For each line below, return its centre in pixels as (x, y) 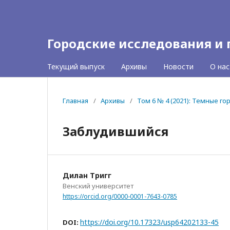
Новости (178, 66)
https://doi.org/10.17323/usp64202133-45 (149, 222)
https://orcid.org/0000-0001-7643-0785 (120, 196)
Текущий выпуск (76, 66)
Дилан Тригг (87, 175)
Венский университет (98, 186)
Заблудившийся (116, 131)
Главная (75, 101)
